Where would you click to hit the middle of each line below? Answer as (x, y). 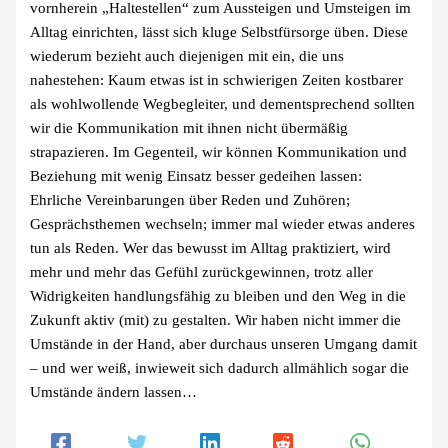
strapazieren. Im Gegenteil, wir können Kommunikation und (219, 151)
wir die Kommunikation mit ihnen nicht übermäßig (189, 127)
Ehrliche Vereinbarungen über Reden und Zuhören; (190, 199)
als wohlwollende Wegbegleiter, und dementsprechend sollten (223, 103)
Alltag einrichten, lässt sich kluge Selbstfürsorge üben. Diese (219, 31)
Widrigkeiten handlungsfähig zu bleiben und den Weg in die (218, 295)
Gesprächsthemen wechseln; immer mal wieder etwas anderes (223, 223)
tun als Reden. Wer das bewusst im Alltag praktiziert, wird (211, 247)
